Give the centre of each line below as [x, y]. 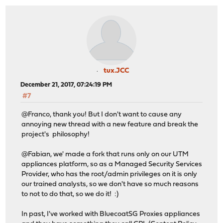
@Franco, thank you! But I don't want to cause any [102, 114]
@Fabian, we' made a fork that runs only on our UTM [105, 154]
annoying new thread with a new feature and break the [110, 124]
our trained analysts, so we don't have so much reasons [110, 184]
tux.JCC [116, 71]
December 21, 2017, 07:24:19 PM [66, 85]
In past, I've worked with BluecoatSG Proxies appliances [111, 214]
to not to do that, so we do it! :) [70, 194]
